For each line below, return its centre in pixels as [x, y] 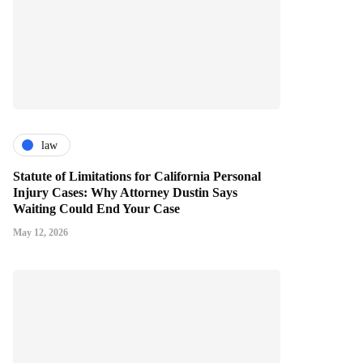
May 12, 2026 [41, 233]
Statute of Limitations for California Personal [137, 177]
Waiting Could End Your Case [96, 209]
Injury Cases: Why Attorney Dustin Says [125, 193]
